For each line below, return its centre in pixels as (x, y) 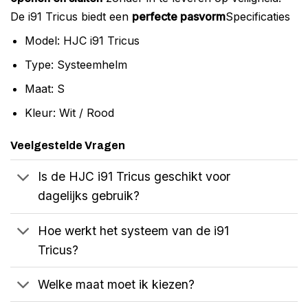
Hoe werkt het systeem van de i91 (134, 230)
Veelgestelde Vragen (68, 145)
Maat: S (44, 89)
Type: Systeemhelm (76, 65)
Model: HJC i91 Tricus (82, 41)
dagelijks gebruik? (89, 196)
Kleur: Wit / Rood (69, 113)
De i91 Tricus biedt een (71, 17)
